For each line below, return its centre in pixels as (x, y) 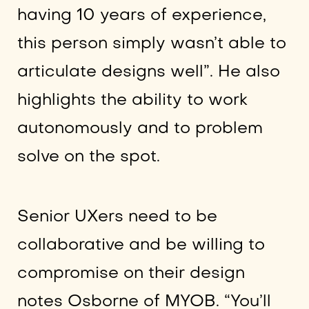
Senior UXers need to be (117, 217)
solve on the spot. (88, 157)
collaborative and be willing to (141, 245)
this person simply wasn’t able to (151, 44)
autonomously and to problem (140, 129)
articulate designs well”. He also (148, 72)
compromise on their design (131, 273)
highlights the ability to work (132, 101)
